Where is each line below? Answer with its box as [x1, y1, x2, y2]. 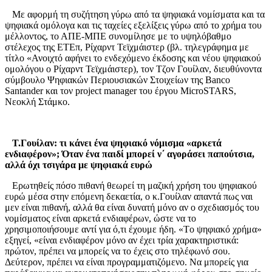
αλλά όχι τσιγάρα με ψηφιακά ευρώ [5, 159, 152, 170]
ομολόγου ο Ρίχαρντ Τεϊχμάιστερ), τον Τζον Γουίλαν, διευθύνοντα [5, 63, 262, 74]
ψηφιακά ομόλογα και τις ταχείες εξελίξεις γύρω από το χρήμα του [5, 19, 262, 30]
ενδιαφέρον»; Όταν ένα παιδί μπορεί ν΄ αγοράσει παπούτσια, [5, 148, 254, 159]
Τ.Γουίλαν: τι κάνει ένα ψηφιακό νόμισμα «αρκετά [12, 137, 222, 148]
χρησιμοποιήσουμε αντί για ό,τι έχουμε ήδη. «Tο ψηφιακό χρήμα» [5, 223, 262, 234]
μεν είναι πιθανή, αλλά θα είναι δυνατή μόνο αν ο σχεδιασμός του [5, 202, 259, 212]
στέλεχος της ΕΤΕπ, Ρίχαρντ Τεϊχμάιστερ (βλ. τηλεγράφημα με [5, 41, 249, 52]
